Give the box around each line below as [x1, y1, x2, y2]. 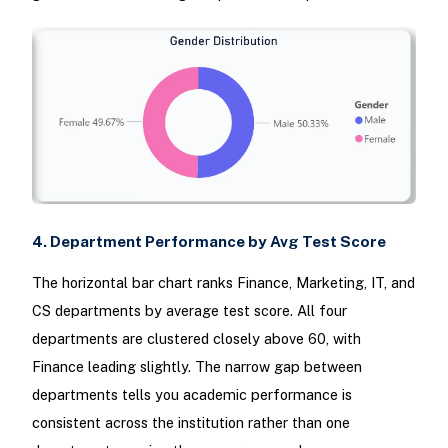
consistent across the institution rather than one [31, 413, 350, 431]
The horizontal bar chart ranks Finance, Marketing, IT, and [31, 273, 415, 291]
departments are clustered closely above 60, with [31, 329, 361, 347]
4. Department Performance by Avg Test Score [31, 232, 386, 250]
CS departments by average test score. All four [31, 301, 347, 319]
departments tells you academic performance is [31, 385, 352, 403]
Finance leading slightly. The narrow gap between [31, 357, 362, 375]
